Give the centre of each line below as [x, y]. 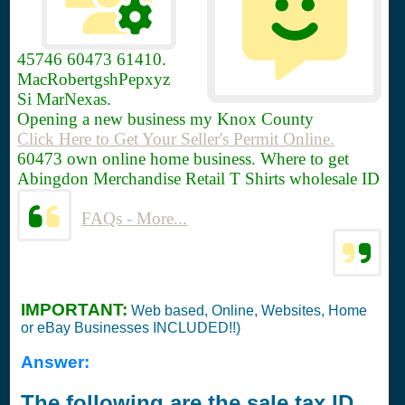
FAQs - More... [135, 219]
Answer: [55, 362]
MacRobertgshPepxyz [94, 80]
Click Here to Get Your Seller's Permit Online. [176, 139]
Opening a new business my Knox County [165, 119]
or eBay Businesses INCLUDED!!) [131, 328]
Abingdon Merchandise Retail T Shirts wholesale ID [198, 179]
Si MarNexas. [64, 99]
